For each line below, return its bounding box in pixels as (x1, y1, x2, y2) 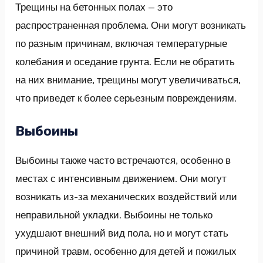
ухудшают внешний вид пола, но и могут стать (15, 227, 229, 239)
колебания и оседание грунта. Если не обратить (15, 55, 235, 68)
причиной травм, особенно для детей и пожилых (15, 245, 237, 257)
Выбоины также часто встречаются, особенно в (15, 154, 231, 166)
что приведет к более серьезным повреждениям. (15, 92, 237, 104)
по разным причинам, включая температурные (15, 37, 228, 49)
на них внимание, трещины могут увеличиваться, (15, 73, 241, 86)
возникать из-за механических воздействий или (15, 190, 238, 203)
